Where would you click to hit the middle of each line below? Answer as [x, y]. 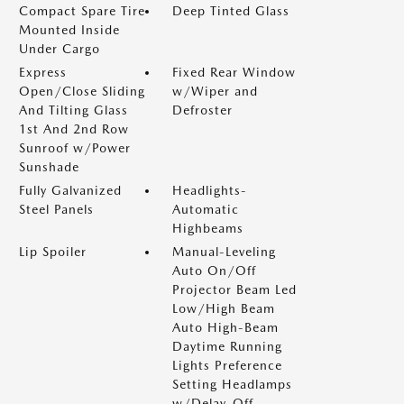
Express [43, 72]
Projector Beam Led [234, 289]
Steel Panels [56, 209]
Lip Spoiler [53, 252]
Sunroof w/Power [75, 148]
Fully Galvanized [70, 190]
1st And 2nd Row [74, 129]
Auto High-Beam [225, 327]
